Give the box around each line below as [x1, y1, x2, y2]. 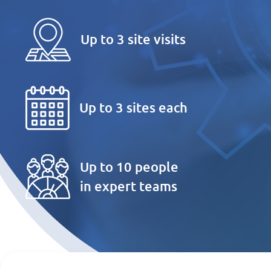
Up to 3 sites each [79, 99, 188, 116]
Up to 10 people [80, 158, 178, 175]
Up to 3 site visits [80, 31, 186, 48]
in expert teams [80, 177, 177, 194]
